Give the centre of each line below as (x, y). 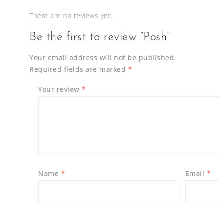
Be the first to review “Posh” (100, 37)
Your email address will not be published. (103, 58)
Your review (60, 89)
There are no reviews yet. (71, 16)
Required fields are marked (79, 69)
